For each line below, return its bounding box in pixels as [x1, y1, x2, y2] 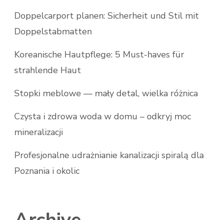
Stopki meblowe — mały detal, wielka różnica [14, 87, 198, 100]
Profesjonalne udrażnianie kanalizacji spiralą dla [14, 149, 204, 162]
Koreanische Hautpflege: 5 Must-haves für [14, 49, 184, 61]
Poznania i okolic [14, 165, 80, 177]
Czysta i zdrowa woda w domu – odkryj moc [14, 110, 191, 123]
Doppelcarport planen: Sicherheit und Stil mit [14, 10, 199, 22]
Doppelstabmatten [14, 26, 92, 38]
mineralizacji [14, 126, 63, 138]
